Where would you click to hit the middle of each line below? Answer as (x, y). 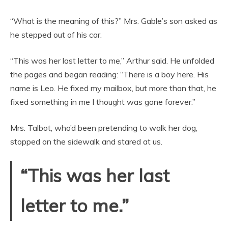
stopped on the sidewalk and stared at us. (86, 141)
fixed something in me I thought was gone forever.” (103, 102)
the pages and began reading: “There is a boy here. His (109, 74)
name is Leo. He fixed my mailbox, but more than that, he (113, 88)
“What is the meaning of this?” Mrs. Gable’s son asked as (114, 21)
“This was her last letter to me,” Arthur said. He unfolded (112, 61)
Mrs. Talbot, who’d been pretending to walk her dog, (104, 128)
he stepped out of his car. (56, 35)
